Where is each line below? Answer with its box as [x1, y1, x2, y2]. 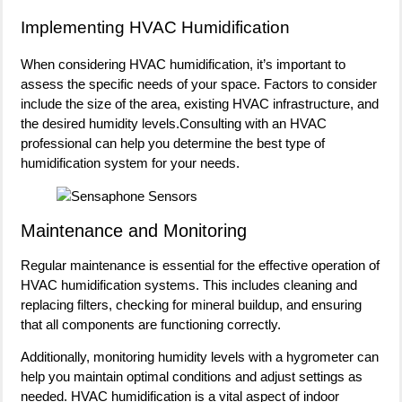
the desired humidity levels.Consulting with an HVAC [21, 115, 327, 131]
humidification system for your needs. [21, 154, 240, 170]
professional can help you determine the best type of [21, 135, 325, 151]
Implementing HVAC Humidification [21, 17, 290, 37]
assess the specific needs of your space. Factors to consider [21, 75, 377, 92]
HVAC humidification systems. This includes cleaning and [21, 276, 357, 293]
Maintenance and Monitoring [21, 220, 247, 240]
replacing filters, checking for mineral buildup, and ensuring [21, 296, 362, 312]
